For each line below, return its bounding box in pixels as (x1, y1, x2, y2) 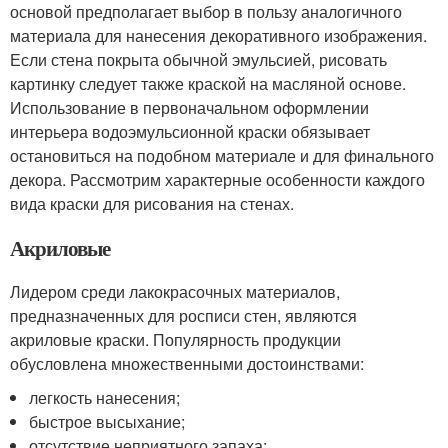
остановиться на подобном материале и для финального (10, 143, 434, 167)
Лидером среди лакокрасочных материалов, (10, 279, 340, 303)
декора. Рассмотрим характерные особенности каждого (10, 167, 425, 191)
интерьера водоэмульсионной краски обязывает (10, 119, 370, 143)
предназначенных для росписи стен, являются (10, 303, 357, 327)
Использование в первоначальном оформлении (10, 95, 369, 119)
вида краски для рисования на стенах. (10, 191, 294, 215)
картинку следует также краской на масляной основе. (10, 71, 406, 95)
